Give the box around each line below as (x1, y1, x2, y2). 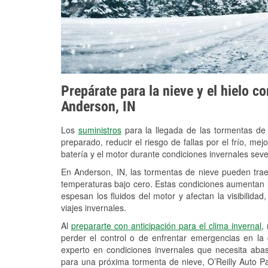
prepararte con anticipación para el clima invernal (71, 220, 262, 232)
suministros (78, 124, 121, 136)
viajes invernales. (61, 202, 126, 214)
